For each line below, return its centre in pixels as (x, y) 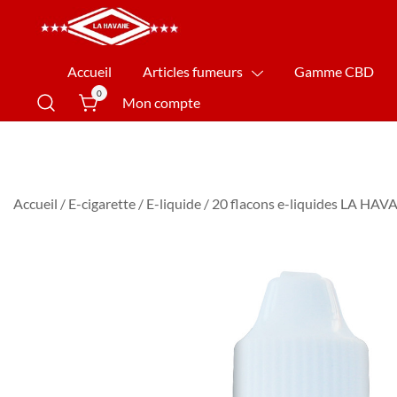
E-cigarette (102, 203)
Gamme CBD (334, 71)
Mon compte (161, 102)
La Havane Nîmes (106, 71)
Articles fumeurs (193, 71)
